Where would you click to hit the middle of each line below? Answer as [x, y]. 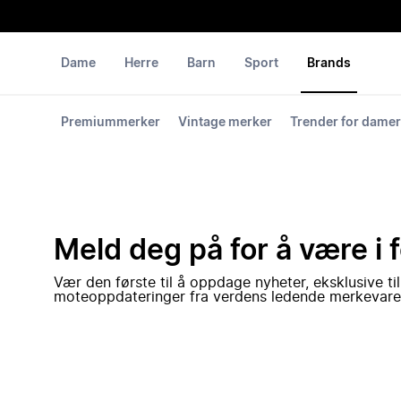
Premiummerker [111, 123]
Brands [329, 64]
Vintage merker [225, 123]
